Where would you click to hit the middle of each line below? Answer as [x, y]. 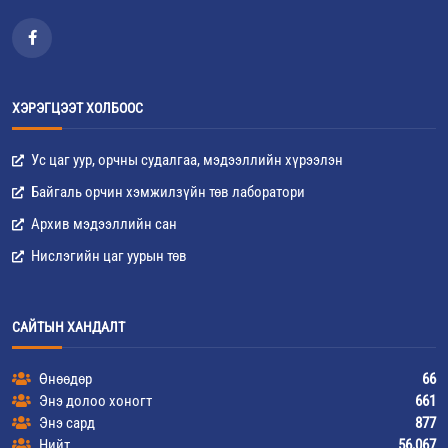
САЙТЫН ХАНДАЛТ [68, 327]
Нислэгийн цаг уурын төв [107, 256]
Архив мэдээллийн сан [102, 224]
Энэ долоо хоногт [94, 401]
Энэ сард [65, 423]
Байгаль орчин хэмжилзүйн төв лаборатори [166, 192]
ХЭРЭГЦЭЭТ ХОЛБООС [77, 108]
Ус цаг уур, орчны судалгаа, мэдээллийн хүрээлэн [185, 160]
